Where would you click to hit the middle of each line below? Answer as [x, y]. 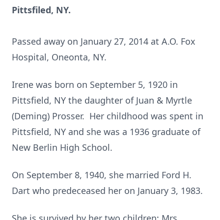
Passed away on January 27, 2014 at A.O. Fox [104, 41]
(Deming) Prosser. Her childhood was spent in [108, 116]
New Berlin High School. [62, 147]
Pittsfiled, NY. [41, 10]
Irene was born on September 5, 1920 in [95, 84]
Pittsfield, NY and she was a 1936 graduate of [106, 132]
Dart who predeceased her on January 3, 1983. [107, 191]
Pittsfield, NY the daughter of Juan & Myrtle [102, 100]
